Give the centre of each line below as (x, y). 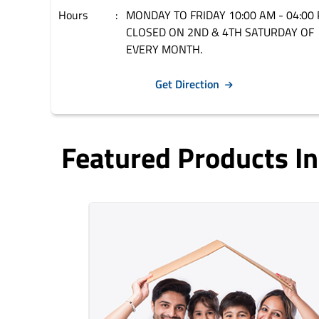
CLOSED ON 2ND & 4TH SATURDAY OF (220, 32)
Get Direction (187, 84)
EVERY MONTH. (164, 49)
